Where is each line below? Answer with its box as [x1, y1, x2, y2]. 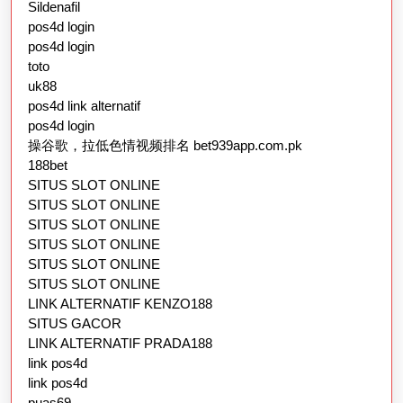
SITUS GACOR [28, 315, 121, 331]
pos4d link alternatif [28, 97, 140, 113]
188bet [28, 157, 67, 173]
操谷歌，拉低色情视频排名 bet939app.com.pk [28, 137, 302, 153]
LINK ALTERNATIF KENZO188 [28, 295, 212, 311]
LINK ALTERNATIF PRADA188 [28, 335, 212, 351]
